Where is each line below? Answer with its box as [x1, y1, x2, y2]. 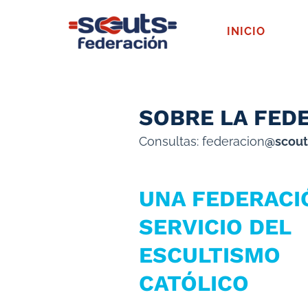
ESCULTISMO [139, 242, 280, 268]
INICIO [227, 24, 265, 38]
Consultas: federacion [139, 134, 265, 148]
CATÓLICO [139, 270, 249, 296]
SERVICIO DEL [139, 214, 291, 240]
